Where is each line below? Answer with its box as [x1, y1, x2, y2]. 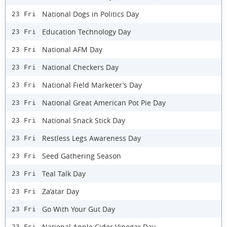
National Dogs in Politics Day [42, 9, 139, 19]
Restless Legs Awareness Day [42, 133, 141, 143]
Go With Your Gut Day [42, 204, 115, 214]
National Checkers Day [42, 62, 119, 72]
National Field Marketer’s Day [42, 80, 142, 90]
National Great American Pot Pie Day [42, 97, 166, 107]
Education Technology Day [42, 26, 131, 36]
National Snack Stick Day [42, 115, 125, 125]
